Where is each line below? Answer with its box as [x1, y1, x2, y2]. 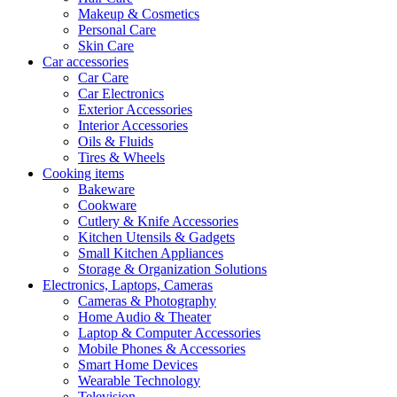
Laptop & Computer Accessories [78, 325, 261, 340]
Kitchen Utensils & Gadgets [78, 230, 235, 245]
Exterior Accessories [78, 102, 192, 117]
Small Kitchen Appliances [78, 245, 223, 261]
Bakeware [78, 182, 135, 197]
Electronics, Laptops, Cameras [43, 277, 213, 292]
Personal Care [78, 22, 156, 37]
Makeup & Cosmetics [78, 6, 199, 21]
